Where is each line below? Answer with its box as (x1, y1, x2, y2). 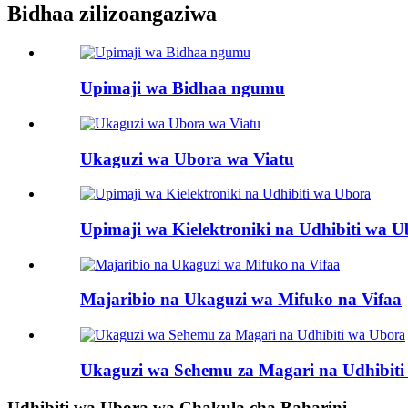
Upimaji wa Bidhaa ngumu (80, 78, 285, 98)
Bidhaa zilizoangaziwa (7, 2, 217, 26)
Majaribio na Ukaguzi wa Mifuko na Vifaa (80, 290, 402, 310)
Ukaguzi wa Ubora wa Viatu (80, 148, 294, 168)
